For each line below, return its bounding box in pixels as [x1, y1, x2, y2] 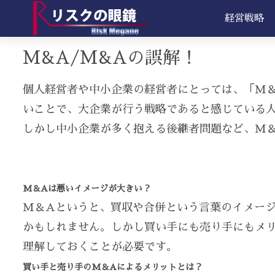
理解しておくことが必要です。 [22, 241, 177, 253]
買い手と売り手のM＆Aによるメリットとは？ [22, 263, 203, 272]
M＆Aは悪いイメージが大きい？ [22, 184, 151, 193]
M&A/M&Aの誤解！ [22, 49, 198, 67]
